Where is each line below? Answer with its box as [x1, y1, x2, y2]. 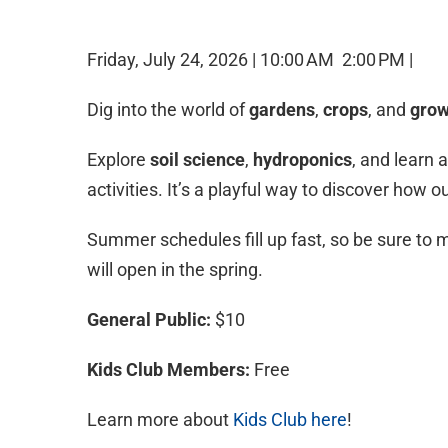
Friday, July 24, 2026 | [87, 49, 260, 70]
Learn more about [87, 409, 233, 430]
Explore [87, 149, 150, 170]
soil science [150, 149, 245, 170]
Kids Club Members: [87, 359, 250, 380]
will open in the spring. [87, 259, 263, 280]
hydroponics [253, 149, 352, 170]
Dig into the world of [87, 99, 249, 120]
